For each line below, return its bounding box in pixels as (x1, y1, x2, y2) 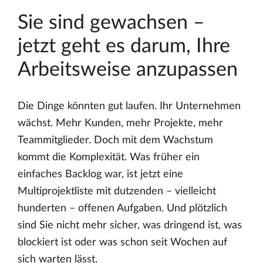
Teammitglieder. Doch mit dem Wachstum (18, 135, 213, 146)
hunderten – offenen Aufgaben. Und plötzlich (18, 203, 227, 214)
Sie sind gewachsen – (18, 13, 205, 33)
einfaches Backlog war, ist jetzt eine (18, 169, 183, 180)
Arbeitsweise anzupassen (18, 60, 238, 80)
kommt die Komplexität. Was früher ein (18, 152, 200, 163)
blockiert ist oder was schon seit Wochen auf (18, 237, 227, 248)
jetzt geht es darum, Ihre (18, 36, 230, 57)
